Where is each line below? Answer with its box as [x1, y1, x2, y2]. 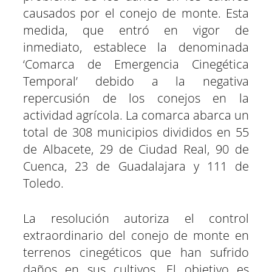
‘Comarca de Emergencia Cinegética [23, 56, 249, 73]
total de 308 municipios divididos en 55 [23, 124, 249, 141]
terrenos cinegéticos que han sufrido [23, 244, 249, 261]
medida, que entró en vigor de [23, 22, 249, 39]
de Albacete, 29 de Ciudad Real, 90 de [23, 141, 249, 158]
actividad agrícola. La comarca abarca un [23, 107, 249, 124]
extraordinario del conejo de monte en [23, 227, 249, 244]
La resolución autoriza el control [23, 210, 249, 227]
